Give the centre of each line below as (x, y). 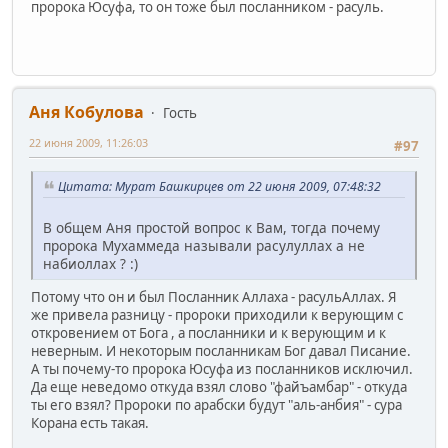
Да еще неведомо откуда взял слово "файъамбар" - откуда (219, 386)
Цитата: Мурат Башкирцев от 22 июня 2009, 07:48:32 (219, 187)
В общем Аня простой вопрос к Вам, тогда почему (211, 227)
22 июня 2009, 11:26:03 (88, 142)
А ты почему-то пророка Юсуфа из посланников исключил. (222, 368)
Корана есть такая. (90, 422)
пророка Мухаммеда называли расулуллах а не (204, 245)
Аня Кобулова (86, 111)
